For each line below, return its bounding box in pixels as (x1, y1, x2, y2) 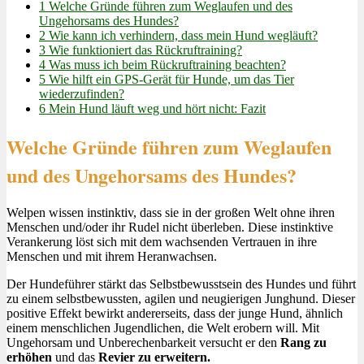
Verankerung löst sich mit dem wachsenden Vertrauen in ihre (6, 234, 317, 249)
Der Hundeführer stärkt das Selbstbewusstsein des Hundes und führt (6, 276, 356, 291)
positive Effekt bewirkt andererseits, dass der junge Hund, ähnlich (6, 305, 343, 320)
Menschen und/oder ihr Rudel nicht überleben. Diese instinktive (6, 219, 333, 234)
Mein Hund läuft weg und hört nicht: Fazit (45, 101, 266, 115)
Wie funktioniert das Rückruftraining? (45, 42, 242, 57)
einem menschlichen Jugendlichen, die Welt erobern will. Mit (6, 320, 319, 335)
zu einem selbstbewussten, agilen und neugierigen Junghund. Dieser (6, 291, 355, 305)
